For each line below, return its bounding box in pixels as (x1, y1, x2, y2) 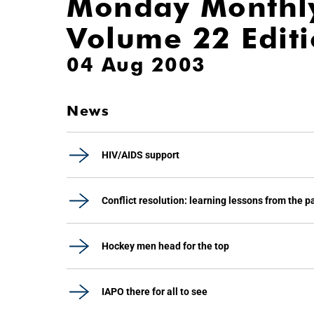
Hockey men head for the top (102, 240, 229, 252)
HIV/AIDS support (102, 149, 179, 161)
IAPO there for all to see (102, 286, 207, 297)
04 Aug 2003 (67, 53, 206, 76)
